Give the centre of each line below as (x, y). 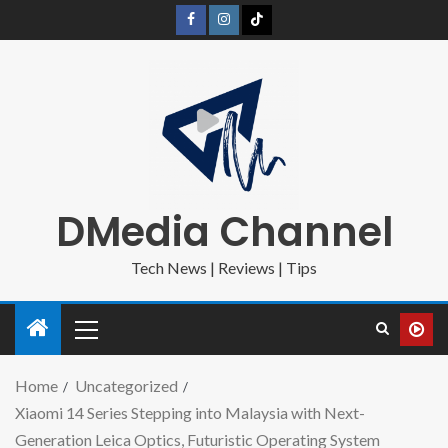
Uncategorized (126, 385)
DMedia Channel (224, 232)
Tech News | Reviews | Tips (224, 267)
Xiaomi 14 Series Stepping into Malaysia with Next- (190, 412)
